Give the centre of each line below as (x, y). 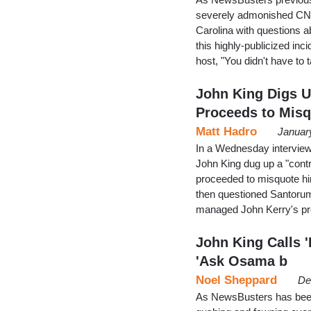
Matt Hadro (226, 131)
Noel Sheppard (236, 280)
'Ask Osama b (242, 261)
